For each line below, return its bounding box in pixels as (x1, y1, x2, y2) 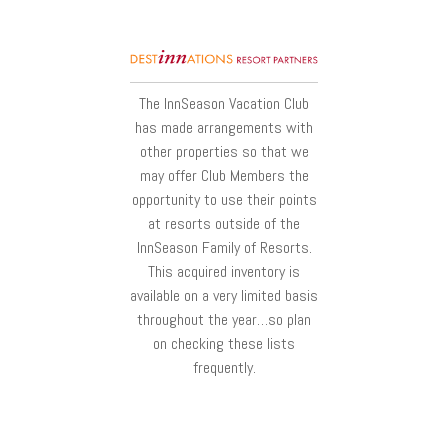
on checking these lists (153, 333, 295, 355)
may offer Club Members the (139, 165, 309, 187)
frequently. (192, 357, 256, 379)
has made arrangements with (135, 117, 313, 139)
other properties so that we (139, 141, 309, 163)
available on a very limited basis (130, 285, 318, 307)
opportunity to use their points (131, 189, 317, 211)
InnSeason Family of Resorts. (136, 237, 312, 259)
